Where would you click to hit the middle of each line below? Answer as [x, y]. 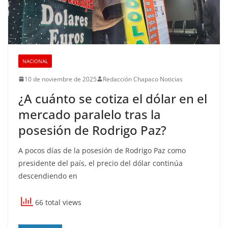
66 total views [57, 203]
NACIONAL [35, 61]
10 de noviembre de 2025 [61, 79]
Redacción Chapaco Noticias [143, 79]
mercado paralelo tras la [90, 114]
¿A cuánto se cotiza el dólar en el [113, 98]
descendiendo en [48, 176]
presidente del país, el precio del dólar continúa [101, 163]
